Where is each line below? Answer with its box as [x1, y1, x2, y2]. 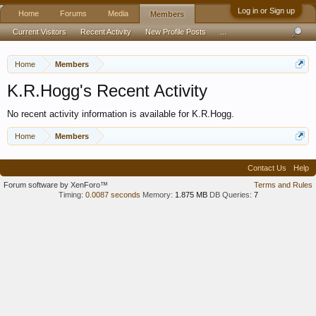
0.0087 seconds [85, 190, 140, 199]
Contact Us [248, 164, 286, 172]
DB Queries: [209, 190, 252, 199]
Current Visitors [13, 28, 66, 36]
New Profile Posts [145, 28, 206, 36]
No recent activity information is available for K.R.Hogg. [7, 109, 234, 119]
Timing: [58, 190, 83, 199]
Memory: [142, 190, 173, 199]
